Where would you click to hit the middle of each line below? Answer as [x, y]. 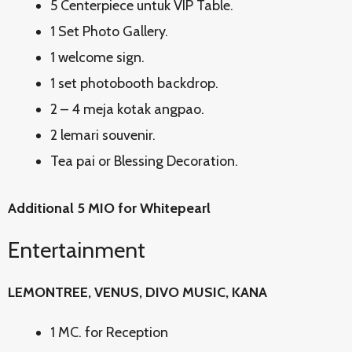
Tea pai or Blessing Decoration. [144, 161]
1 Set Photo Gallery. [109, 31]
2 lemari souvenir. [103, 135]
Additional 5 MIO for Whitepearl [109, 208]
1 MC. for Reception [109, 332]
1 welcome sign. [97, 57]
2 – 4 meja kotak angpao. [127, 109]
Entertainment [77, 250]
